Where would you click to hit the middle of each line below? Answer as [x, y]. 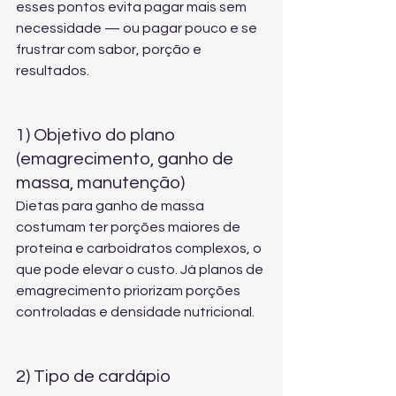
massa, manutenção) [100, 183]
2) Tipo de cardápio [93, 377]
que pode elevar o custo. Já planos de [141, 270]
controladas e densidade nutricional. [135, 312]
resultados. [53, 71]
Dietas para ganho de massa [111, 206]
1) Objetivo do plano [97, 135]
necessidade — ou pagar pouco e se [138, 28]
